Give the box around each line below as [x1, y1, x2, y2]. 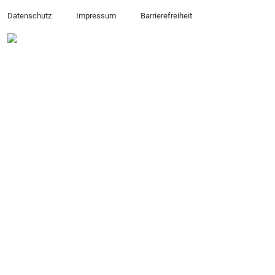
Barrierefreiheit [140, 11, 192, 21]
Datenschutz [7, 11, 52, 21]
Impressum [76, 11, 116, 21]
